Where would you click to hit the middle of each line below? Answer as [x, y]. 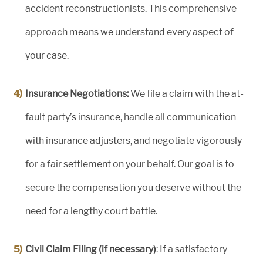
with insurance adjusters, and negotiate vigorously [134, 141]
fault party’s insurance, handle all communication [131, 117]
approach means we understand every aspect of [129, 32]
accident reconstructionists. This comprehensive [131, 9]
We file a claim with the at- [186, 94]
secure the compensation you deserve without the [133, 188]
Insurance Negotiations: [77, 94]
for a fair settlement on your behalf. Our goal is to [130, 164]
